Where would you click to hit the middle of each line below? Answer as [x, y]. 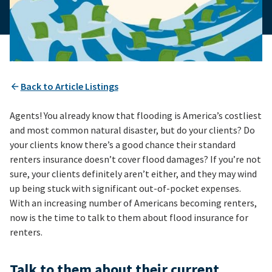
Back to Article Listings [69, 87]
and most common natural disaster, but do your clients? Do [132, 130]
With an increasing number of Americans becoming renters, [133, 203]
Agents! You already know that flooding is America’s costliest [136, 116]
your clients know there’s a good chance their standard [123, 145]
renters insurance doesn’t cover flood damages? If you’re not [135, 159]
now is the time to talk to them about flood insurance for [129, 218]
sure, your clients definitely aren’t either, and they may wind [133, 174]
